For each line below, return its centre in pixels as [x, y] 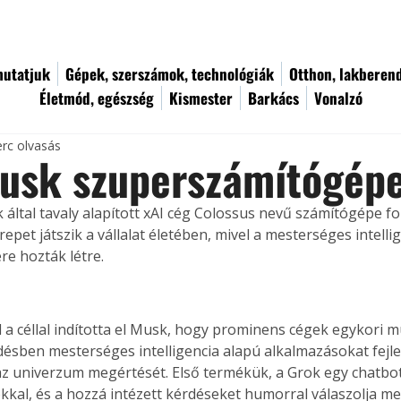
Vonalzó [338, 98]
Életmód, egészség [97, 98]
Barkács [273, 98]
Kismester [201, 98]
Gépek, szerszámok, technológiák [170, 74]
